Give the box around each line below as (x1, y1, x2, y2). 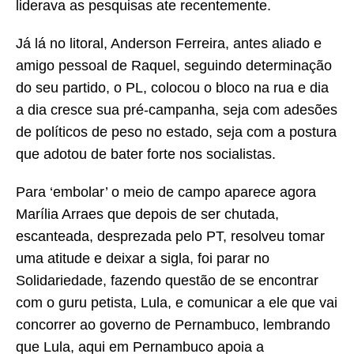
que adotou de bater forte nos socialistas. (16, 146, 276, 163)
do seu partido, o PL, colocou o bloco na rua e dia (16, 80, 329, 96)
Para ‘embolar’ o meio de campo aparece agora (16, 184, 316, 201)
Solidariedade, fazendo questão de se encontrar (16, 273, 318, 289)
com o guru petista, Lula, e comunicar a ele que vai (16, 295, 337, 311)
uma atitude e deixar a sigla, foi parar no (16, 250, 269, 267)
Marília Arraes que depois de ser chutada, (16, 206, 279, 223)
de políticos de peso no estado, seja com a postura (16, 124, 337, 141)
